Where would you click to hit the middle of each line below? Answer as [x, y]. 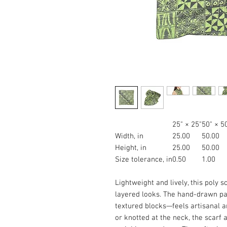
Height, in [131, 148]
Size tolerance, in [144, 160]
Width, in [129, 136]
